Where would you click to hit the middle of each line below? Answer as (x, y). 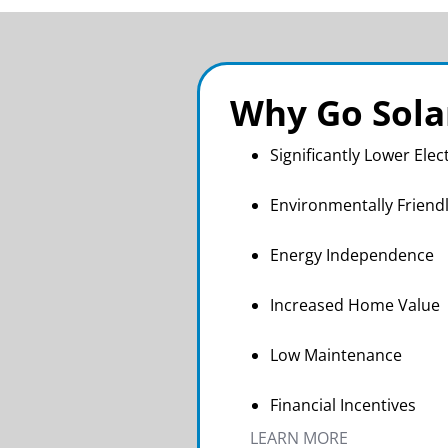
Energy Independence (352, 254)
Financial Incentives (343, 404)
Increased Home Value (355, 304)
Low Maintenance (336, 354)
